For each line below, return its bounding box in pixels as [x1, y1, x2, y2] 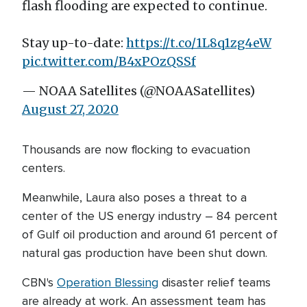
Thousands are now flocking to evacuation [22, 142, 250, 157]
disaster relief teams [158, 275, 271, 290]
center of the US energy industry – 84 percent [22, 208, 278, 223]
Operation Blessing [57, 275, 158, 290]
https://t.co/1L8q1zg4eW [126, 35, 271, 51]
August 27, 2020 [22, 101, 119, 117]
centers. [22, 160, 69, 175]
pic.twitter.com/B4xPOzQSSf [22, 53, 196, 69]
